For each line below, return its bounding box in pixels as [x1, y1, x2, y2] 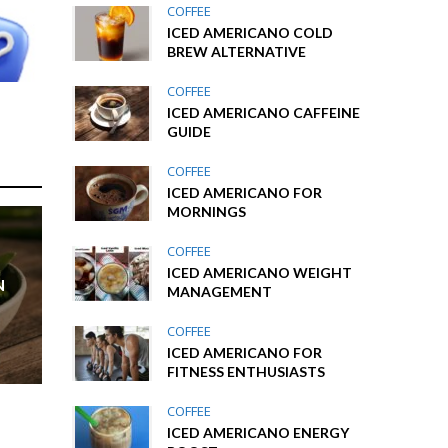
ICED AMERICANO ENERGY [167, 424, 350, 441]
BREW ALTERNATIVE [167, 43, 307, 60]
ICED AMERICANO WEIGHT [167, 264, 353, 281]
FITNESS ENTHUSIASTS [167, 363, 326, 380]
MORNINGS [167, 203, 247, 220]
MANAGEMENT [167, 283, 273, 300]
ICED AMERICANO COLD [167, 24, 334, 41]
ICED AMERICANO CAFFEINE [167, 104, 361, 121]
